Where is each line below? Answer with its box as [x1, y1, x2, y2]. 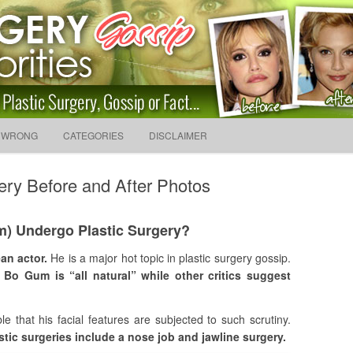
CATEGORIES [63, 128, 124, 142]
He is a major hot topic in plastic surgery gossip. [47, 250, 291, 266]
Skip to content [176, 116, 251, 132]
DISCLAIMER [149, 128, 207, 142]
